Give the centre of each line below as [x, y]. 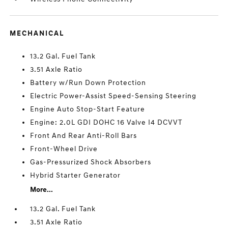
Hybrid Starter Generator [76, 175]
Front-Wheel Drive [64, 149]
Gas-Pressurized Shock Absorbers [91, 162]
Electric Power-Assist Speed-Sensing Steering [113, 96]
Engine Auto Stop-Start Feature [88, 109]
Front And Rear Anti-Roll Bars [84, 136]
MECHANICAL [37, 33]
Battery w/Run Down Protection [88, 83]
